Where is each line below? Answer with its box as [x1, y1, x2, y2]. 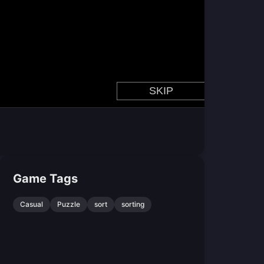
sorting [121, 200, 145, 209]
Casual [20, 200, 44, 209]
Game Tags [13, 171, 78, 186]
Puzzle [57, 200, 81, 209]
